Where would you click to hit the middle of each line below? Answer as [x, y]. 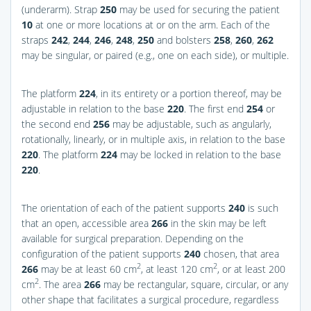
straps [36, 40]
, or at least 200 [251, 269]
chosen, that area [240, 253]
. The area [61, 284]
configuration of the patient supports [103, 253]
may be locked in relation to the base [199, 154]
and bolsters [184, 40]
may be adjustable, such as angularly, [191, 124]
